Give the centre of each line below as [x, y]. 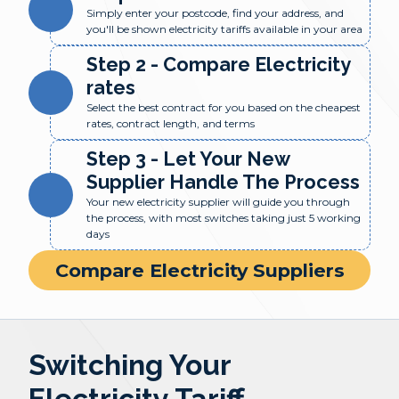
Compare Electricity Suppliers [199, 270]
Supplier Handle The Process [223, 182]
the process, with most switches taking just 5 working [224, 218]
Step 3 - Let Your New [188, 159]
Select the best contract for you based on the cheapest [224, 107]
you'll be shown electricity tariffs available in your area [224, 29]
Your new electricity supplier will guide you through [218, 202]
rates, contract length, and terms [171, 123]
